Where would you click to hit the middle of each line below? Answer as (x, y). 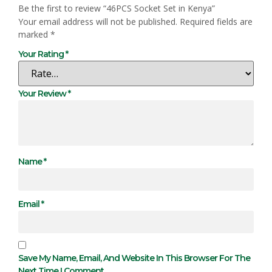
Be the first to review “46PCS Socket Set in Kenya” (117, 8)
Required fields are (216, 22)
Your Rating (42, 54)
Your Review (43, 93)
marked (34, 35)
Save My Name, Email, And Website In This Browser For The (134, 258)
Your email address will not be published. (98, 22)
